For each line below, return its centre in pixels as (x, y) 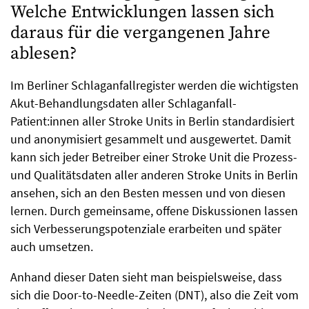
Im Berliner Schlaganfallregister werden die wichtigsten (154, 86)
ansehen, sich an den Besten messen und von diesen (148, 193)
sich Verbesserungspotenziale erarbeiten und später (146, 229)
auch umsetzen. (52, 247)
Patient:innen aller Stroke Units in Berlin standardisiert (152, 121)
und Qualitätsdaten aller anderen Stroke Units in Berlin (154, 175)
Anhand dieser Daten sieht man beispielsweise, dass (146, 277)
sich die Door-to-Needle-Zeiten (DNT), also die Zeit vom (154, 295)
